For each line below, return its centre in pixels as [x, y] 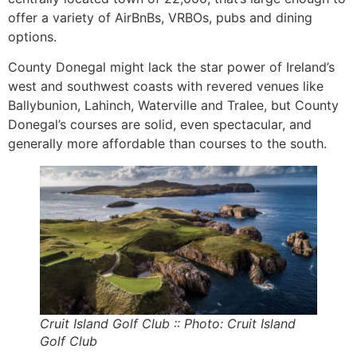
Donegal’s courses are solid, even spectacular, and [160, 125]
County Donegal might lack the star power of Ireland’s [171, 67]
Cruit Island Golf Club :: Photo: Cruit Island [168, 323]
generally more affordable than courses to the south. [169, 144]
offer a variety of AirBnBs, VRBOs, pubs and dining [160, 17]
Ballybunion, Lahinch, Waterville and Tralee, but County [173, 106]
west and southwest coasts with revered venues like [166, 86]
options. [34, 36]
